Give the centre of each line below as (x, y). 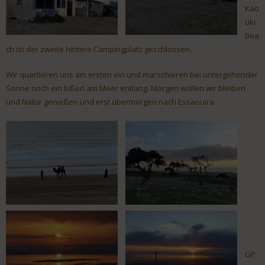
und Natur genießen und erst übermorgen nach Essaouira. (111, 102)
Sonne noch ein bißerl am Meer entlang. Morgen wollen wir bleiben (126, 88)
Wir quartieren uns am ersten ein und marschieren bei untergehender (132, 75)
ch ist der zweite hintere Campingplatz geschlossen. (99, 49)
